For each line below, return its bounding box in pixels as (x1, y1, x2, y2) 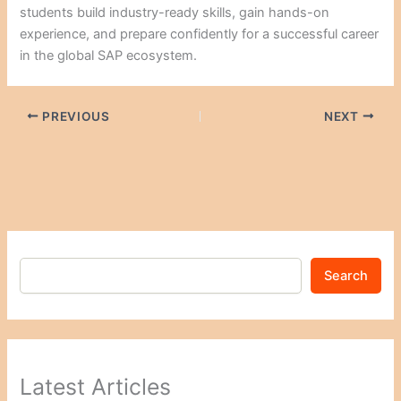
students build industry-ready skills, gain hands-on (20, 4, 330, 21)
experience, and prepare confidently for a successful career (20, 25, 380, 42)
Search (323, 267, 368, 284)
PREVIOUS (38, 108, 110, 124)
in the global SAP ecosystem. (20, 47, 198, 64)
